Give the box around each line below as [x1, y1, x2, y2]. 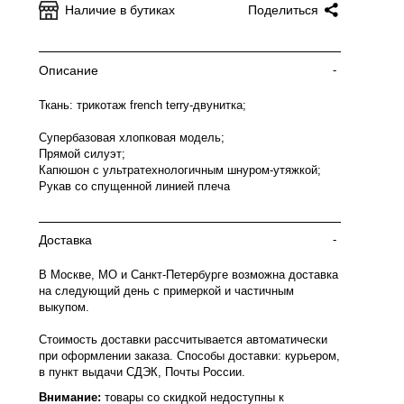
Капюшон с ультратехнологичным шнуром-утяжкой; [39, 163, 321, 177]
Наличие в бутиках [65, 3, 175, 17]
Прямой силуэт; [39, 147, 125, 161]
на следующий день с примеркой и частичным [39, 284, 294, 298]
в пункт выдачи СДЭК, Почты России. [39, 365, 245, 379]
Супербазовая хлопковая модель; [39, 131, 225, 144]
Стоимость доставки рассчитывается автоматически [39, 333, 327, 346]
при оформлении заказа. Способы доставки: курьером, [39, 349, 340, 363]
